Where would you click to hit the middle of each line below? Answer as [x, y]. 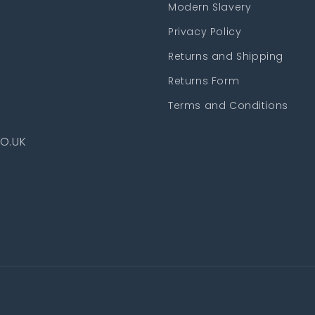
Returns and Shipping [226, 56]
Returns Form [204, 81]
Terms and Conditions [228, 105]
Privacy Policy [205, 31]
